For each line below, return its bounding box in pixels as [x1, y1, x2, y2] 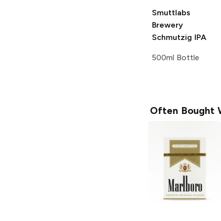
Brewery [152, 20, 183, 30]
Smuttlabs [152, 7, 190, 17]
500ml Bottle [152, 52, 199, 62]
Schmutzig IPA [152, 32, 206, 42]
